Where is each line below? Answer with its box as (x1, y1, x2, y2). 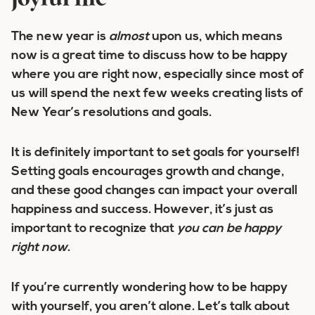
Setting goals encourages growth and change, (11, 165, 284, 179)
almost (109, 30, 149, 44)
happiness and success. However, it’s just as (11, 203, 274, 217)
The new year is (11, 30, 109, 44)
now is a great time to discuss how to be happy (11, 49, 288, 63)
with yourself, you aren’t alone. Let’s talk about (11, 300, 290, 314)
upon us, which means (149, 30, 283, 44)
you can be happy (177, 222, 281, 236)
